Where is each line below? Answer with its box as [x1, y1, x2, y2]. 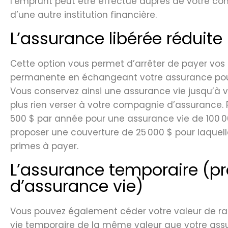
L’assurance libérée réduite [10, 27, 222, 50]
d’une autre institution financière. [10, 9, 157, 21]
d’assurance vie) [10, 175, 143, 198]
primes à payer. [10, 140, 78, 153]
